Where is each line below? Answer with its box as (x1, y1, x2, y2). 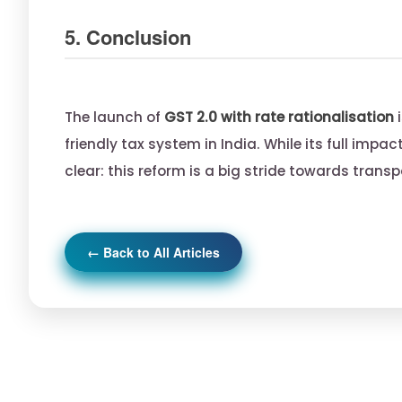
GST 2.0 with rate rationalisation (164, 108, 394, 127)
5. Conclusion (65, 22, 191, 52)
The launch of (65, 108, 164, 127)
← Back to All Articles (87, 243, 220, 262)
